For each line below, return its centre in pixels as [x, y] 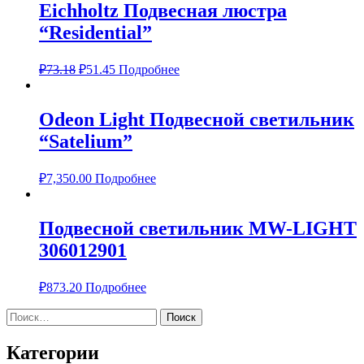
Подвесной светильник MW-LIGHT [198, 229]
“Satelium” [86, 142]
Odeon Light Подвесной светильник [197, 120]
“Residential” [95, 33]
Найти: [25, 314]
